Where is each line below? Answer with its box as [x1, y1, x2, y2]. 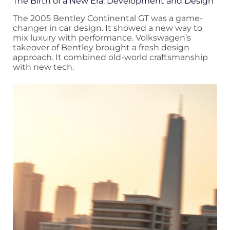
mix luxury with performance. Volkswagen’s [13, 33, 191, 43]
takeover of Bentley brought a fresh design [13, 43, 189, 53]
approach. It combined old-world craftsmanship [13, 52, 208, 63]
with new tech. [13, 62, 74, 72]
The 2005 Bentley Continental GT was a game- [13, 13, 203, 24]
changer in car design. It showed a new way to [13, 23, 202, 33]
